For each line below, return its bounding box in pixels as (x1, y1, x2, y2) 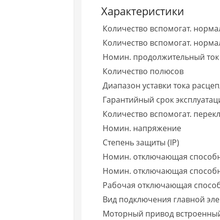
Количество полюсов (103, 65, 184, 77)
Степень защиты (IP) (103, 137, 180, 148)
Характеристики (101, 3, 185, 18)
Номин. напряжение (103, 122, 182, 134)
